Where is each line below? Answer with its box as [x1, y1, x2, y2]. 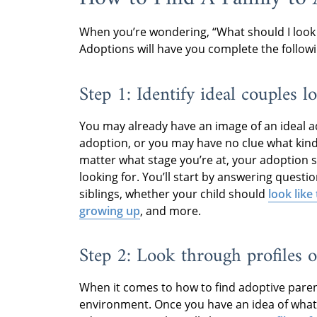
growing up [79, 202, 140, 219]
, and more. [140, 202, 201, 219]
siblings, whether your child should [79, 185, 268, 202]
